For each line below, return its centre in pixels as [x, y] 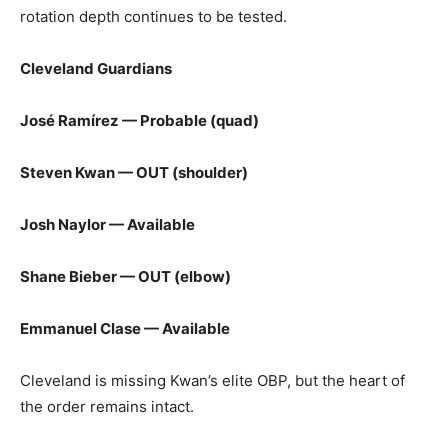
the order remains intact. [107, 406]
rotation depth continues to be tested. [153, 16]
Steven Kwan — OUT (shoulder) [134, 172]
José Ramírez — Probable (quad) [139, 120]
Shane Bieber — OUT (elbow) [125, 276]
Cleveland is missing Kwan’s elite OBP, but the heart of [212, 380]
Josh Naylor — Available [107, 224]
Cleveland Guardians [96, 68]
